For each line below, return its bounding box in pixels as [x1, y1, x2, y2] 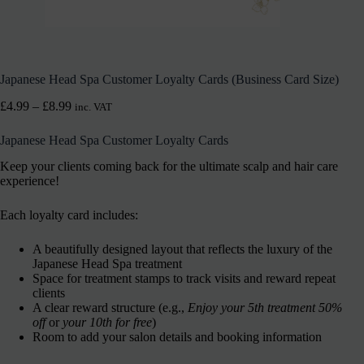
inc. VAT [75, 101, 112, 113]
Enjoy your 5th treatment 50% [188, 301, 342, 315]
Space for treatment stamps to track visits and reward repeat [32, 271, 336, 286]
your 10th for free [63, 315, 152, 330]
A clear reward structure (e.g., [32, 301, 188, 315]
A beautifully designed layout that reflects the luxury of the [32, 242, 332, 257]
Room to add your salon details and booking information [32, 330, 322, 344]
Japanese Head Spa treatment [32, 257, 182, 271]
